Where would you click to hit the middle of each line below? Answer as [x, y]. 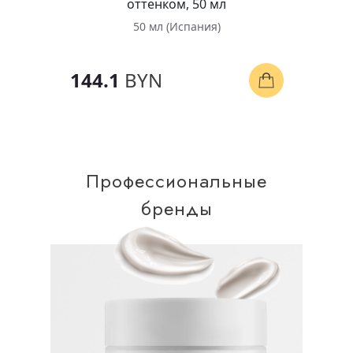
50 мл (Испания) [176, 26]
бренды [176, 208]
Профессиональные [176, 180]
